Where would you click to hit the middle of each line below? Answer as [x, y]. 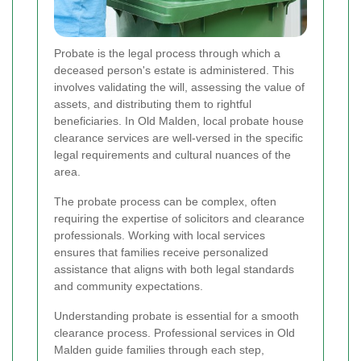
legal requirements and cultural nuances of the [172, 155]
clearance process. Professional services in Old [174, 333]
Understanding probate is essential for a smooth [176, 316]
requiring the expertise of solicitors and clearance [179, 219]
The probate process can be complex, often [165, 202]
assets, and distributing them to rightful [153, 104]
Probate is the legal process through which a [167, 54]
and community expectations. [129, 286]
